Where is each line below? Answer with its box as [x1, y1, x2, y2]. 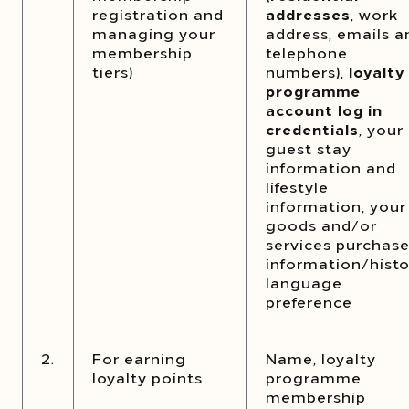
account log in [266, 100, 383, 120]
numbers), [266, 61, 349, 81]
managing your [92, 23, 215, 43]
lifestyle [266, 176, 329, 196]
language [266, 272, 342, 292]
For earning [92, 348, 186, 368]
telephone [266, 42, 348, 62]
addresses [266, 4, 351, 24]
